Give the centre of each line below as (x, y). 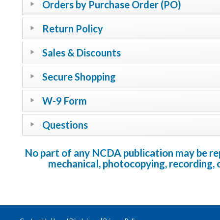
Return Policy (73, 29)
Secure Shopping (79, 77)
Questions (65, 125)
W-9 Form (65, 101)
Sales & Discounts (82, 53)
